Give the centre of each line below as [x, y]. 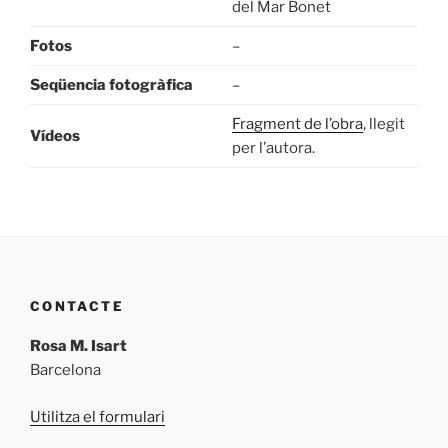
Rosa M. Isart [78, 346]
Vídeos [55, 136]
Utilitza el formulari [97, 416]
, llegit [383, 124]
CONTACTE [77, 305]
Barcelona [65, 370]
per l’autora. [273, 148]
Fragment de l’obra [297, 124]
